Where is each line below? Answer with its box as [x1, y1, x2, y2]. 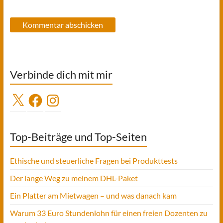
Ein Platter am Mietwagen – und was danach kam [9, 190, 177, 200]
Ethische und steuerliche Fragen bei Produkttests [9, 155, 178, 165]
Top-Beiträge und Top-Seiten [9, 129, 147, 143]
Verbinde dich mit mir [9, 67, 112, 81]
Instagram [44, 93, 79, 103]
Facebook [26, 93, 60, 103]
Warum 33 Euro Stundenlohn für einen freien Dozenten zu [9, 208, 208, 218]
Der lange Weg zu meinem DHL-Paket [9, 173, 138, 183]
